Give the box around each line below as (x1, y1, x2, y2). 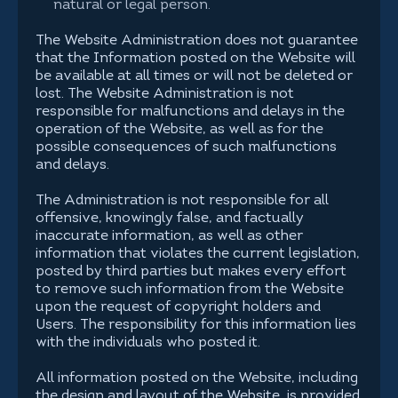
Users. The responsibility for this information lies (36, 318, 356, 332)
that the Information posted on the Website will (36, 52, 355, 66)
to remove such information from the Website (36, 283, 344, 297)
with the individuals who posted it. (36, 336, 260, 350)
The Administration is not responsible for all (36, 194, 329, 208)
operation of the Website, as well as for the (36, 123, 323, 137)
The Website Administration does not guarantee (36, 34, 358, 48)
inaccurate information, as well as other (36, 229, 303, 243)
